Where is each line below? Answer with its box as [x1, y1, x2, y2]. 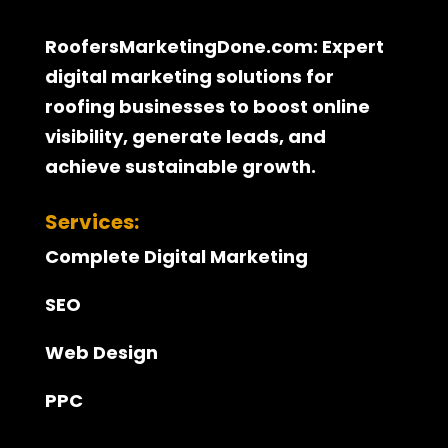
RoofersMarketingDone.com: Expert [44, 34, 384, 60]
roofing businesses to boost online [44, 94, 370, 120]
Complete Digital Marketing [44, 244, 308, 270]
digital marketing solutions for [44, 64, 334, 90]
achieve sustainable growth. [44, 154, 316, 180]
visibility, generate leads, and [44, 124, 326, 150]
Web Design [44, 340, 158, 366]
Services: [44, 208, 139, 237]
